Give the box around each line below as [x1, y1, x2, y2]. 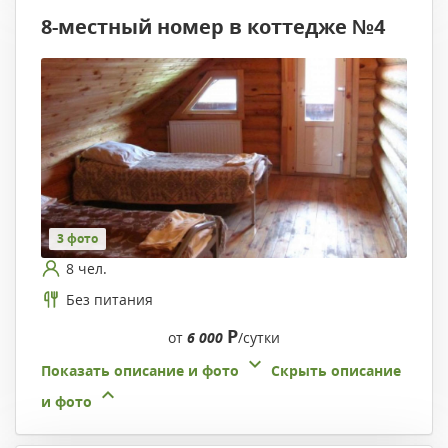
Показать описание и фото [41, 361, 239, 381]
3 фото [57, 230, 98, 248]
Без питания [66, 289, 153, 309]
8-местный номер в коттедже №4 [41, 13, 385, 41]
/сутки [238, 328, 280, 348]
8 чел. [66, 258, 107, 278]
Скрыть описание [271, 361, 401, 381]
